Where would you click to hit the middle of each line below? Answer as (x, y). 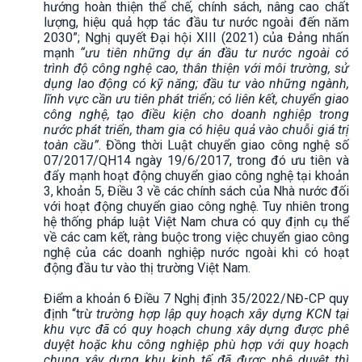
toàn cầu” (72, 145)
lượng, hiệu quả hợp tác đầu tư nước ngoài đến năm (196, 22)
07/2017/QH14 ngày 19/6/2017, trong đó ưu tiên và (196, 160)
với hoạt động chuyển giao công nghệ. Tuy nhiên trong (196, 206)
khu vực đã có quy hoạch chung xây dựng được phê (196, 329)
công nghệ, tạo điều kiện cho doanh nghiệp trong (196, 114)
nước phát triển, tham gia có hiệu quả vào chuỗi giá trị (196, 129)
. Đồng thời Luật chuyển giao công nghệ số (224, 145)
